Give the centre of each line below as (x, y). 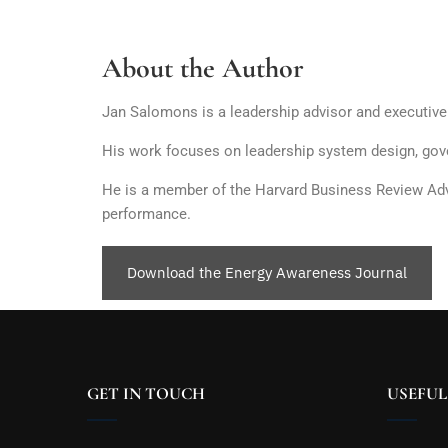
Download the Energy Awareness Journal (267, 272)
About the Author (203, 68)
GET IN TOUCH (146, 393)
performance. (146, 214)
